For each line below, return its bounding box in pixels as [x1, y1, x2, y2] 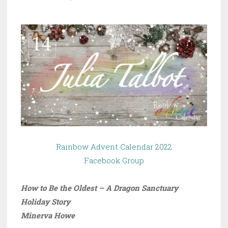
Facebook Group [84, 155, 144, 165]
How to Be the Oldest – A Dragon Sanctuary [21, 182, 178, 193]
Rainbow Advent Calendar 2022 [56, 141, 172, 152]
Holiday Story [21, 196, 70, 207]
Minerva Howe [21, 210, 75, 220]
